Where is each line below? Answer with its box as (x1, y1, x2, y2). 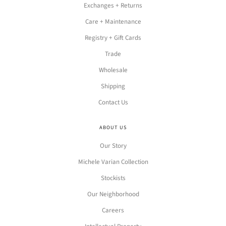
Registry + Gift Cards (85, 33, 141, 42)
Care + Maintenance (85, 17, 141, 26)
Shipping (101, 81, 125, 91)
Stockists (100, 174, 126, 183)
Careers (102, 206, 124, 215)
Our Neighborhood (87, 190, 139, 199)
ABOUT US (99, 124, 127, 132)
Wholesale (98, 65, 128, 75)
